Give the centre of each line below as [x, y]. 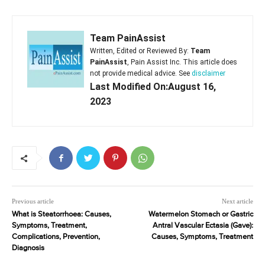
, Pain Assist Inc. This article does [182, 62]
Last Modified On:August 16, [153, 87]
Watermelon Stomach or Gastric [201, 215]
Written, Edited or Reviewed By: [140, 51]
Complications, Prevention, [56, 237]
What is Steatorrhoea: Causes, [62, 215]
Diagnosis [28, 248]
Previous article [33, 201]
